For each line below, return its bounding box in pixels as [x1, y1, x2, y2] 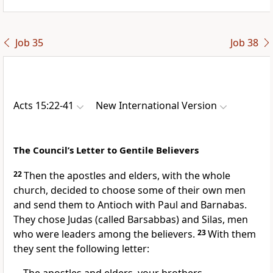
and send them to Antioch [13, 198, 133, 212]
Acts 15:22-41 [13, 99, 74, 113]
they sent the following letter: [13, 242, 149, 256]
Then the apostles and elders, [24, 169, 160, 183]
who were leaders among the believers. [13, 227, 195, 241]
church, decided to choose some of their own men [13, 183, 246, 197]
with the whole [160, 169, 230, 183]
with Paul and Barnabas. [133, 198, 247, 212]
